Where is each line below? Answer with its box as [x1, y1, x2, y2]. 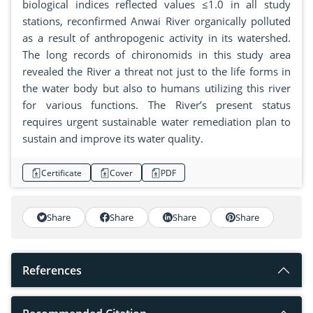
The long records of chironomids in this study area [22, 48, 291, 62]
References [22, 263, 82, 279]
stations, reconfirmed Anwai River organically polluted [22, 14, 291, 29]
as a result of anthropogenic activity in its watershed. [22, 31, 291, 45]
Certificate [41, 166, 82, 179]
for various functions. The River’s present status [22, 98, 291, 112]
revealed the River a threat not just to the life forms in [22, 64, 291, 79]
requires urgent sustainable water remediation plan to [22, 115, 291, 129]
